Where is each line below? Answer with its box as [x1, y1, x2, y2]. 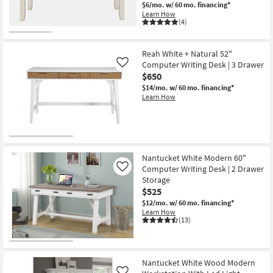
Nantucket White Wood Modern [142, 257, 255, 269]
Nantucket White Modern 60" [142, 152, 246, 164]
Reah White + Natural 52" [142, 48, 232, 59]
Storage [142, 174, 170, 186]
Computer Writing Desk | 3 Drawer [142, 58, 264, 70]
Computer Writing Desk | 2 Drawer [142, 163, 264, 175]
